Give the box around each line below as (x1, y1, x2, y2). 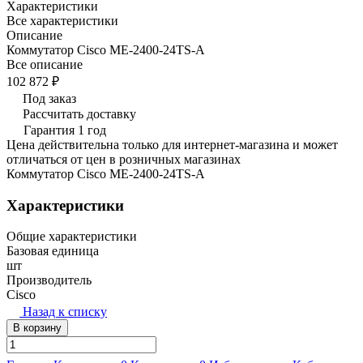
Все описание (6, 57, 83, 71)
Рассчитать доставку (23, 106, 136, 121)
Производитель (6, 273, 92, 288)
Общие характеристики (6, 229, 137, 244)
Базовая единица (6, 244, 99, 258)
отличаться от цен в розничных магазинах (6, 152, 241, 166)
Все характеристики (6, 13, 118, 28)
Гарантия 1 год (23, 122, 106, 137)
